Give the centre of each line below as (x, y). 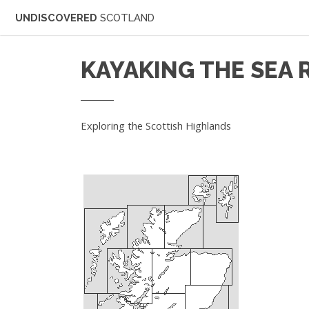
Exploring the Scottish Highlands (156, 125)
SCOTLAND (127, 18)
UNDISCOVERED (58, 18)
